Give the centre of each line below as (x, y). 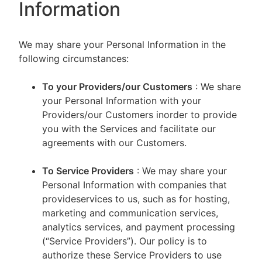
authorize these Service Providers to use (132, 255)
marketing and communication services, (130, 213)
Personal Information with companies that (135, 185)
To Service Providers (88, 171)
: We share (218, 87)
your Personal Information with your (122, 101)
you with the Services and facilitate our (129, 129)
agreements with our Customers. (114, 143)
